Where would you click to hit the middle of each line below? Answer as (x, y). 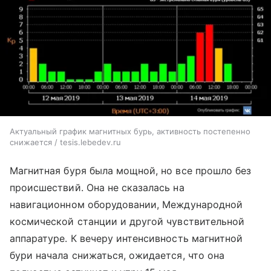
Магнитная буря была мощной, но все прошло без (131, 170)
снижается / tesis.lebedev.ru (65, 142)
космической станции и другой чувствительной (127, 221)
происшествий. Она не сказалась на (97, 187)
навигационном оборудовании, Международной (126, 204)
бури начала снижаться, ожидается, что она (117, 255)
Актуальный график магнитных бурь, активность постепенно (130, 131)
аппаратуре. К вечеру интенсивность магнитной (126, 238)
